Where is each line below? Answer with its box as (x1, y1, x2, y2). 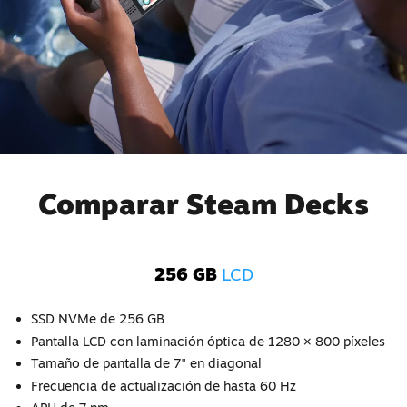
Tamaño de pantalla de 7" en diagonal (30, 355, 262, 372)
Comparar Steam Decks (38, 184, 369, 222)
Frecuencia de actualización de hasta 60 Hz (30, 377, 296, 393)
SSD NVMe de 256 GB (30, 311, 164, 327)
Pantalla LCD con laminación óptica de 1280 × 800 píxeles (30, 333, 385, 349)
